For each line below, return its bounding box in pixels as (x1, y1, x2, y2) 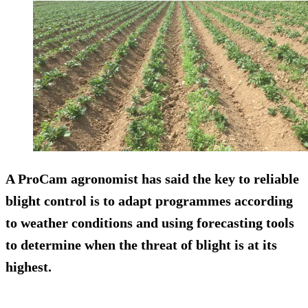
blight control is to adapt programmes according (5, 193, 293, 209)
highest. (5, 259, 52, 275)
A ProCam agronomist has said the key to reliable (5, 171, 299, 187)
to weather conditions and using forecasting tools (5, 215, 294, 231)
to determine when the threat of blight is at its (5, 237, 277, 253)
